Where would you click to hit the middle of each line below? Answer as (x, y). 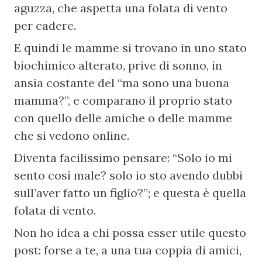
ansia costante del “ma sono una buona (122, 83)
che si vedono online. (72, 135)
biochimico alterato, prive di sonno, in (118, 65)
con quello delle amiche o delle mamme (123, 118)
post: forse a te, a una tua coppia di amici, (128, 250)
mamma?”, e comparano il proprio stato (123, 100)
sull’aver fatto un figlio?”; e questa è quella (130, 193)
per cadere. (45, 25)
